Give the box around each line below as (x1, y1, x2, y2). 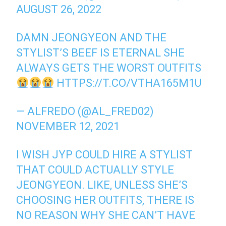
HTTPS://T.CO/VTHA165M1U (56, 76, 202, 89)
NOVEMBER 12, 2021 (16, 120, 120, 133)
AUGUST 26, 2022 (16, 3, 102, 16)
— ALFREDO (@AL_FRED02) (16, 104, 154, 118)
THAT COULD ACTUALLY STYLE (16, 163, 175, 176)
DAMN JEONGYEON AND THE (16, 31, 167, 44)
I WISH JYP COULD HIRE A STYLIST (16, 148, 193, 161)
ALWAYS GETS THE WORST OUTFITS (16, 61, 202, 74)
